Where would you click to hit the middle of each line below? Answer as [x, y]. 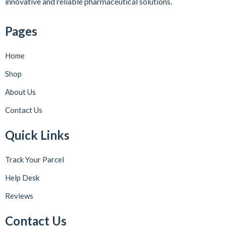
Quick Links [37, 135]
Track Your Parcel [35, 159]
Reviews [19, 195]
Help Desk [22, 177]
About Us [20, 92]
